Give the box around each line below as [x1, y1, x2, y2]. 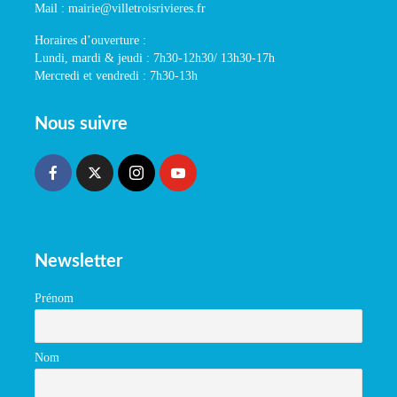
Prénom [35, 292, 74, 305]
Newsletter [35, 253, 122, 270]
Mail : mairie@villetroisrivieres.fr [35, 2, 206, 15]
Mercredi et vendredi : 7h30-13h [35, 69, 198, 82]
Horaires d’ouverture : [35, 34, 146, 47]
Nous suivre [35, 115, 128, 133]
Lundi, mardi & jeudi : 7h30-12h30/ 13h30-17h [35, 51, 275, 65]
